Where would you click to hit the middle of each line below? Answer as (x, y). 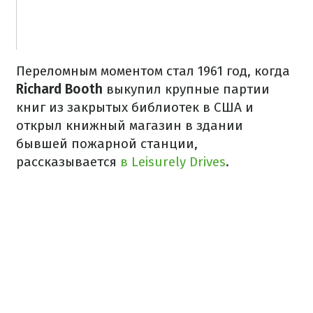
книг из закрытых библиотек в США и (135, 108)
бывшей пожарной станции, (107, 144)
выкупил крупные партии (186, 89)
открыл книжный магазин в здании (130, 126)
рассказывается (66, 162)
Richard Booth (59, 89)
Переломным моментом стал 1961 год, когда (153, 71)
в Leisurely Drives (171, 162)
